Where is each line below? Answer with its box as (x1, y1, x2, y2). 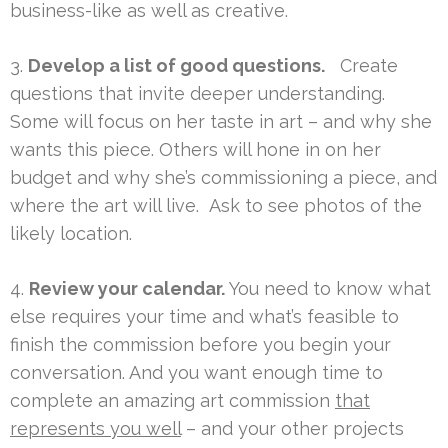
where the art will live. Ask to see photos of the (10, 194, 422, 216)
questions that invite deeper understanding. (10, 82, 385, 104)
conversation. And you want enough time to (10, 361, 383, 383)
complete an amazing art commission (10, 389, 335, 411)
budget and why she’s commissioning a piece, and (10, 166, 437, 188)
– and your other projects (181, 417, 404, 439)
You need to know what (225, 277, 431, 299)
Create (325, 54, 398, 76)
